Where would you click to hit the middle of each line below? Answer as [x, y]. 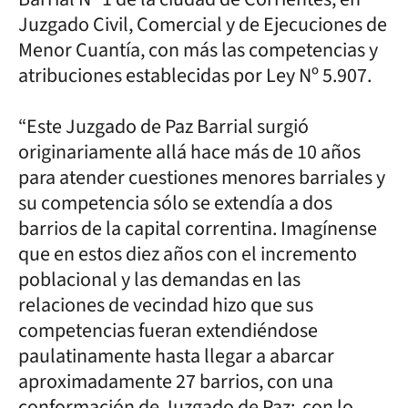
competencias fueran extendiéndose [168, 330]
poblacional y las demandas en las [159, 279]
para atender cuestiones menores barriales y [202, 177]
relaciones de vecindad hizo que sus [166, 305]
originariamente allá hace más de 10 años [189, 152]
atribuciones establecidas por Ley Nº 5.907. [195, 75]
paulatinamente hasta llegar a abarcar [176, 356]
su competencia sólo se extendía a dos [175, 203]
